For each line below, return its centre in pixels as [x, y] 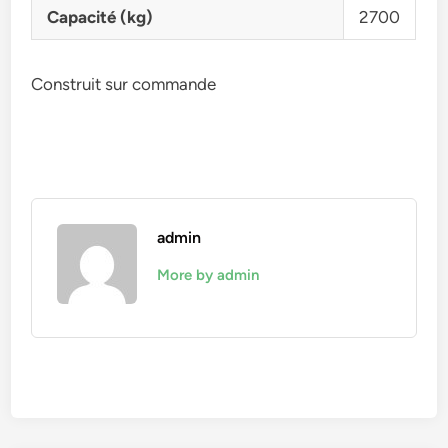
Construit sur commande [124, 84]
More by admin [208, 275]
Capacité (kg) [100, 17]
